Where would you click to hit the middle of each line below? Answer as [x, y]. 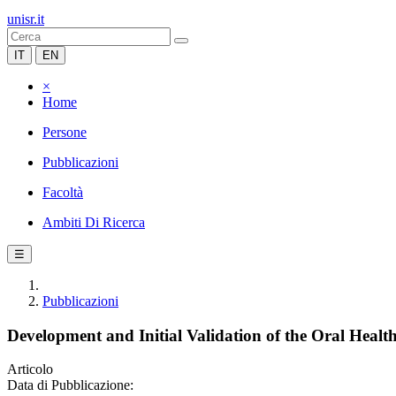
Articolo [30, 369]
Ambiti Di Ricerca [94, 222]
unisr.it [26, 19]
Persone [65, 132]
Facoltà [63, 192]
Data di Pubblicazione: [70, 385]
